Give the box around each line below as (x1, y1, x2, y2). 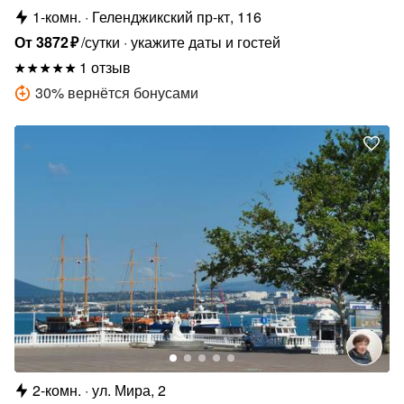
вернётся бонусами (68, 81, 198, 103)
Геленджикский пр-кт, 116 (92, 5, 262, 27)
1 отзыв (79, 56, 131, 78)
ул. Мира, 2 (92, 380, 166, 401)
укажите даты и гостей (131, 31, 281, 52)
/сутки (81, 31, 121, 52)
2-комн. (32, 380, 81, 401)
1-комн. (32, 5, 81, 27)
